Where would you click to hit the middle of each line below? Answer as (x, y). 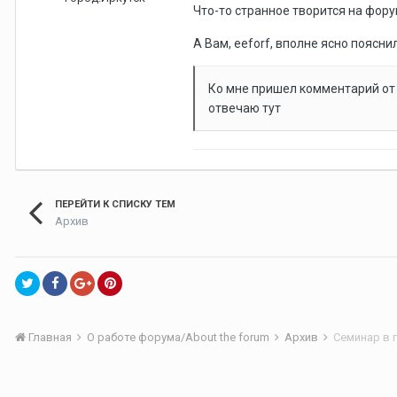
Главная (50, 337)
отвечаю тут (245, 108)
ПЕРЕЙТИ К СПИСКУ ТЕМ (115, 204)
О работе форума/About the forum (179, 337)
